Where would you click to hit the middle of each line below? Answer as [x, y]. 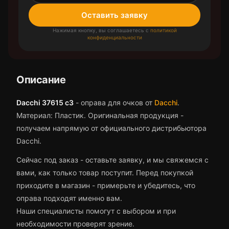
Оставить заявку [114, 15]
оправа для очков [112, 102]
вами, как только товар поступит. [76, 173]
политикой [163, 30]
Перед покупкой [165, 173]
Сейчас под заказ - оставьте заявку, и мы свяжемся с [112, 160]
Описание [41, 80]
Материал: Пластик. [51, 115]
